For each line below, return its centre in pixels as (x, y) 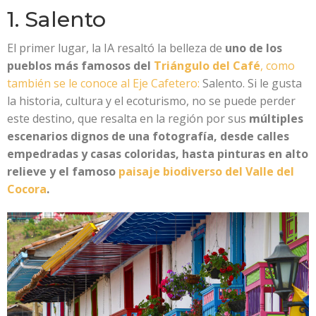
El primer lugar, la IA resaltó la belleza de (115, 48)
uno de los (252, 48)
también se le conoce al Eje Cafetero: (103, 83)
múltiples (275, 118)
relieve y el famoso (63, 171)
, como (278, 65)
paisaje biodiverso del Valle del (206, 171)
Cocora (27, 189)
